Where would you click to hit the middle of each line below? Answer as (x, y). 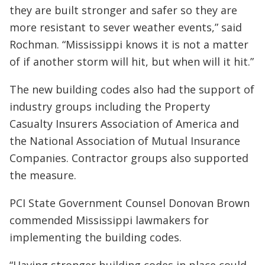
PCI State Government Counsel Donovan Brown (130, 203)
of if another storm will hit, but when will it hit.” (132, 62)
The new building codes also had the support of (132, 89)
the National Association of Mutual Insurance (125, 141)
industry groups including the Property (110, 106)
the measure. (43, 175)
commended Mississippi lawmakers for (109, 220)
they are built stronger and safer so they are (123, 10)
